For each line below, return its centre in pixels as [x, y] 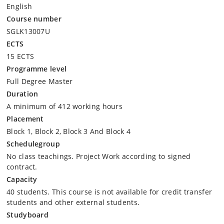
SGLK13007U [28, 31]
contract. [22, 166]
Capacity [22, 179]
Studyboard [27, 214]
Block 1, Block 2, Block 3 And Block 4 [69, 131]
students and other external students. [73, 202]
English [19, 6]
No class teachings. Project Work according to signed [99, 156]
